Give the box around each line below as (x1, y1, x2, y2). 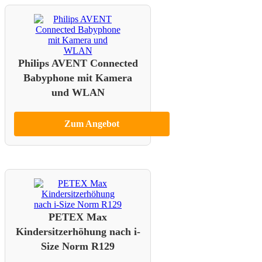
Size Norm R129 (41, 240, 115, 253)
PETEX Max (49, 211, 107, 223)
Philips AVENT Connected (18, 57, 138, 70)
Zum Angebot (64, 119, 119, 129)
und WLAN (51, 87, 105, 99)
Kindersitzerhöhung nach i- (15, 226, 140, 238)
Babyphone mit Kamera (23, 72, 132, 84)
